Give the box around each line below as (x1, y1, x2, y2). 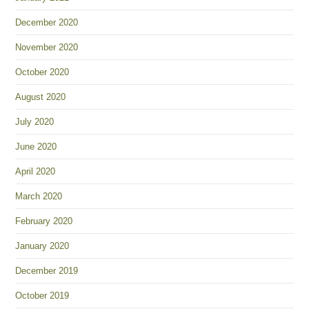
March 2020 (15, 191, 63, 201)
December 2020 (15, 17, 79, 28)
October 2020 (15, 67, 70, 77)
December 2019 (15, 266, 79, 276)
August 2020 (15, 92, 66, 102)
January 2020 (15, 241, 70, 251)
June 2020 (15, 141, 57, 152)
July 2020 (15, 117, 54, 127)
